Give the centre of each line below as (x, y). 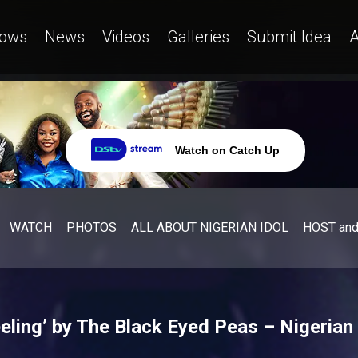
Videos (126, 36)
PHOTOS (91, 227)
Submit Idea (289, 36)
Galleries (198, 36)
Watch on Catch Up (227, 151)
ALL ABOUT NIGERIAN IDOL (210, 227)
